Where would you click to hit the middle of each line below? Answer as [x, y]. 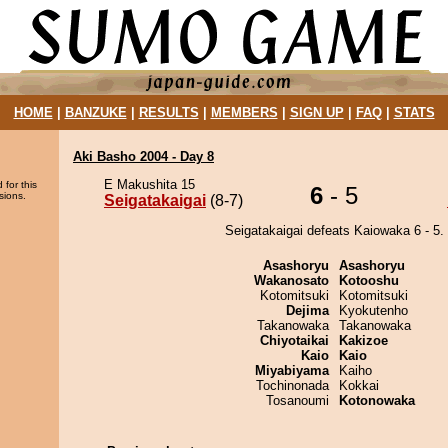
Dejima [307, 310]
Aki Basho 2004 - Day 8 [143, 156]
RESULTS [168, 112]
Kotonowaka [377, 400]
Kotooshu [369, 280]
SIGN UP [316, 112]
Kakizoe [363, 340]
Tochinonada [292, 385]
